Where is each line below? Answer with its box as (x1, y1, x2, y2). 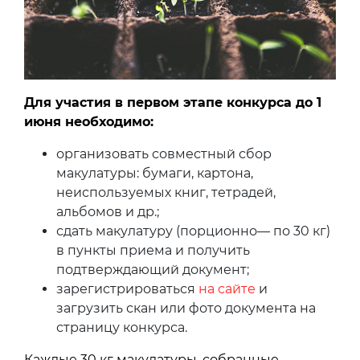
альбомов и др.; (56, 203, 159, 219)
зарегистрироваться (56, 280, 198, 297)
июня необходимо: (24, 113, 153, 129)
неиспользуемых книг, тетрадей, (56, 184, 276, 200)
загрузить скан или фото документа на (56, 300, 316, 316)
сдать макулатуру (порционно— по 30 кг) (56, 223, 330, 239)
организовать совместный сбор (56, 145, 272, 162)
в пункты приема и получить (56, 242, 250, 258)
